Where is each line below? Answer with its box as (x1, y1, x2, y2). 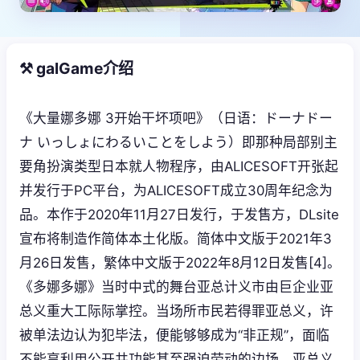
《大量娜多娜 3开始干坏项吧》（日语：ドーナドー (19, 109, 333, 126)
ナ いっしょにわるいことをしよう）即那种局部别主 (19, 133, 337, 150)
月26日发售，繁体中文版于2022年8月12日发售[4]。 (19, 254, 341, 271)
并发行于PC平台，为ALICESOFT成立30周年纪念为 (19, 182, 333, 198)
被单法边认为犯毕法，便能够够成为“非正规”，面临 (19, 326, 329, 343)
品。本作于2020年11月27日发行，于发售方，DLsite (19, 206, 339, 223)
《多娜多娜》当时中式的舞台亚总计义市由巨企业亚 (19, 278, 333, 295)
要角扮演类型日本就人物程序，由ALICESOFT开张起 (19, 157, 338, 174)
